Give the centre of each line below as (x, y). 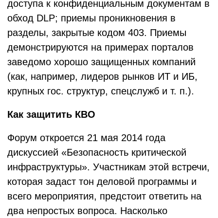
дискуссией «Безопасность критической (97, 152)
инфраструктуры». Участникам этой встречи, (109, 167)
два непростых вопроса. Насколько (87, 211)
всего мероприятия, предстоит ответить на (104, 196)
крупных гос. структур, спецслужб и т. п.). (101, 91)
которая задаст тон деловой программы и (102, 182)
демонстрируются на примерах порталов (100, 47)
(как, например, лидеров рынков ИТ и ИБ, (102, 76)
